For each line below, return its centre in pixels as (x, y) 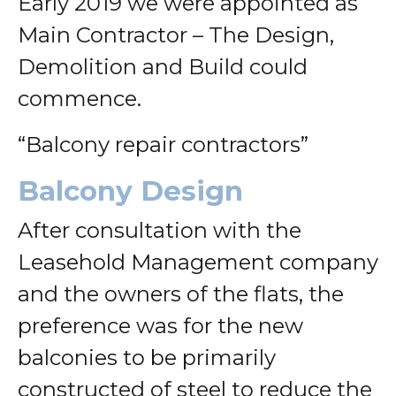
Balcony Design (130, 190)
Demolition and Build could (163, 66)
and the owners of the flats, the (181, 293)
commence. (80, 98)
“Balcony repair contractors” (163, 144)
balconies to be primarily (147, 357)
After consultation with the (160, 230)
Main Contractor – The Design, (176, 34)
